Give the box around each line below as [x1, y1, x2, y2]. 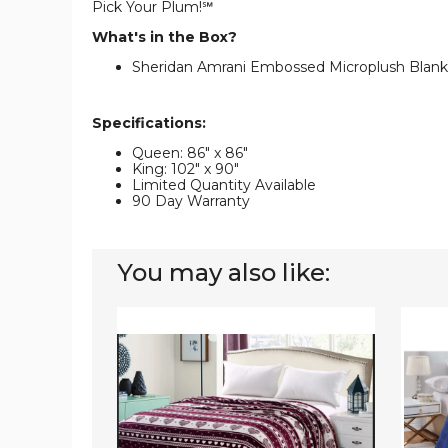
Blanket [116, 337, 170, 356]
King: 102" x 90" [132, 160, 239, 179]
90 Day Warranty [132, 192, 250, 211]
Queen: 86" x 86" [132, 144, 248, 163]
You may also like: [117, 258, 330, 288]
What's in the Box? [92, 28, 237, 47]
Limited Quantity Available [132, 176, 316, 195]
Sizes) [400, 417, 440, 436]
